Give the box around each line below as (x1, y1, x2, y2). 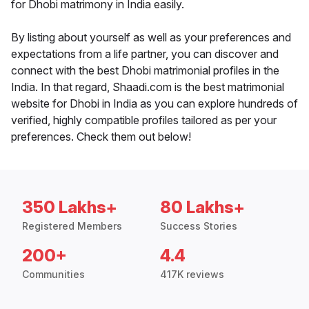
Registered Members (22, 220, 122, 232)
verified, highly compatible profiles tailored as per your (11, 113, 277, 128)
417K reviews (160, 268, 224, 281)
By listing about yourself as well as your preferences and (11, 30, 291, 45)
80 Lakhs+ (160, 197, 245, 218)
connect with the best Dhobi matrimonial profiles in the (11, 63, 279, 78)
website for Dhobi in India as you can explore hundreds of (11, 97, 298, 111)
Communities (22, 268, 85, 281)
